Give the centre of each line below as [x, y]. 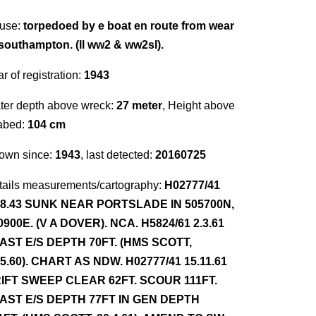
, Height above [199, 105]
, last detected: [118, 155]
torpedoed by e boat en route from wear [129, 26]
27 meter [139, 105]
